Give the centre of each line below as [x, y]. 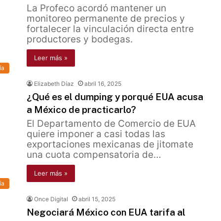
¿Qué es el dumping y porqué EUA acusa [115, 97]
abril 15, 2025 [97, 199]
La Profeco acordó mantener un [96, 8]
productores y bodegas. [80, 39]
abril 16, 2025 [103, 84]
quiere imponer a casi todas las [96, 134]
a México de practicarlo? [81, 110]
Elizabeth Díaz [54, 84]
